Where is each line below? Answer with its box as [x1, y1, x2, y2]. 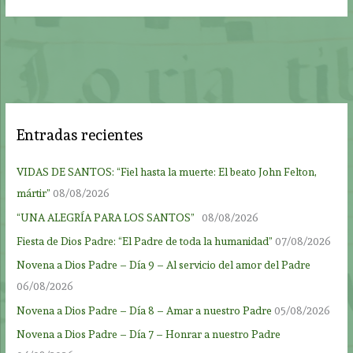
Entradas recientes [17, 126, 144, 145]
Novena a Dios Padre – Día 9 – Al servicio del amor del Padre [17, 258, 311, 272]
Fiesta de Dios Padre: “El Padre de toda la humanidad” [17, 235, 273, 248]
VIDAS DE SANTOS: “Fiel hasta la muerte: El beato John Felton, [17, 165, 318, 179]
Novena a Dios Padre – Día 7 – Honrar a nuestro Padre [17, 328, 281, 341]
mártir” [17, 187, 51, 200]
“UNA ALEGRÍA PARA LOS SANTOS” [17, 210, 200, 224]
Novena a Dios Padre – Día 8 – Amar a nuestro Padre [17, 303, 273, 317]
